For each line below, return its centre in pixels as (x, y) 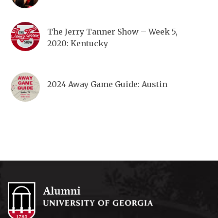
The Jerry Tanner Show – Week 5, (112, 32)
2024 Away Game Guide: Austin (107, 84)
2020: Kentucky (77, 44)
